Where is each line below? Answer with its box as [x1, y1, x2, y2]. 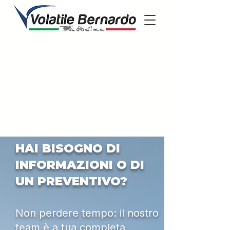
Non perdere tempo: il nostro [15, 207, 159, 219]
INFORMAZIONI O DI [15, 158, 144, 172]
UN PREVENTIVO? [15, 174, 127, 188]
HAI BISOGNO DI [15, 141, 120, 156]
